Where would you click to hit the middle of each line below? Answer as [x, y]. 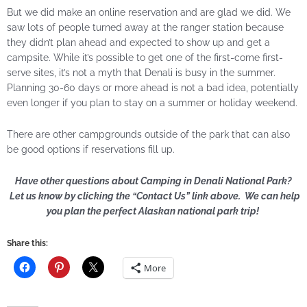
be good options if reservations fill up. [91, 149]
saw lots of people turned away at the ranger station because [145, 27]
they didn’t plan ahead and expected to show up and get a [138, 42]
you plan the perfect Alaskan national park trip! [153, 211]
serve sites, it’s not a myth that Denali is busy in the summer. [141, 72]
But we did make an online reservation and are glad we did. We [149, 12]
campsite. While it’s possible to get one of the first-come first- [145, 57]
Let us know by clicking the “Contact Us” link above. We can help [153, 196]
